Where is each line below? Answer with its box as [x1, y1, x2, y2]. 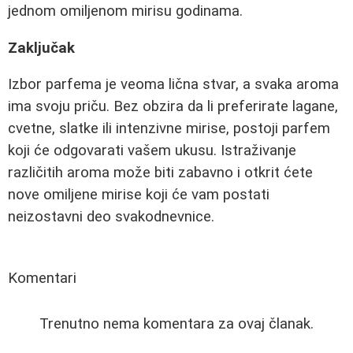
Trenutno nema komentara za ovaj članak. [39, 315, 314, 333]
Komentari [8, 269, 76, 288]
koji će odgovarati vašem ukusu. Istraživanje [8, 142, 296, 160]
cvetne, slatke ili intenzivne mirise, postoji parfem [8, 120, 330, 138]
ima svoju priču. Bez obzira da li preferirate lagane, [8, 98, 338, 116]
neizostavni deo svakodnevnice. [8, 208, 214, 226]
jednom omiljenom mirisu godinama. [8, 2, 243, 20]
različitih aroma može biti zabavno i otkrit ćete [8, 164, 313, 182]
